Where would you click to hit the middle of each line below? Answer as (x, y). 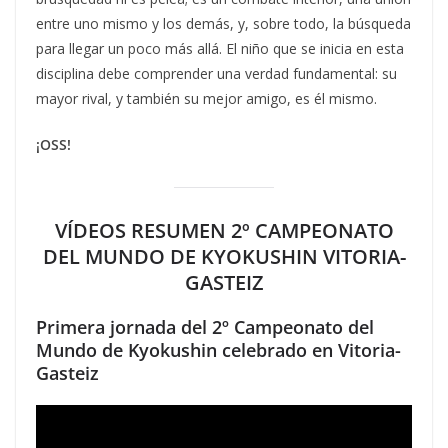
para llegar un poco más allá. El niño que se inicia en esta (220, 48)
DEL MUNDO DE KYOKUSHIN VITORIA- (224, 256)
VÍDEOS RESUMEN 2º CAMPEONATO (224, 230)
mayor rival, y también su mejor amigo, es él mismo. (206, 98)
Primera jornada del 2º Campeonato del (205, 326)
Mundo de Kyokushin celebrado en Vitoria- (218, 349)
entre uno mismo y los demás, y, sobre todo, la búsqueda (223, 23)
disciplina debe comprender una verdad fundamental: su (216, 73)
